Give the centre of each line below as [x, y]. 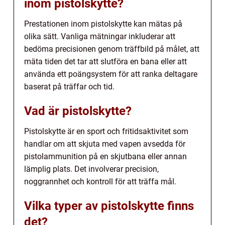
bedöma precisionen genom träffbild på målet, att [112, 49]
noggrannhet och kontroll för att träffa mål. [100, 181]
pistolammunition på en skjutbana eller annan [105, 156]
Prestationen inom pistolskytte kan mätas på [103, 24]
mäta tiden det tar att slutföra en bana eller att [105, 61]
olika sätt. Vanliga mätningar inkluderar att [100, 36]
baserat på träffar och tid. [69, 86]
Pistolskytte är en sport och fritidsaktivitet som [106, 131]
